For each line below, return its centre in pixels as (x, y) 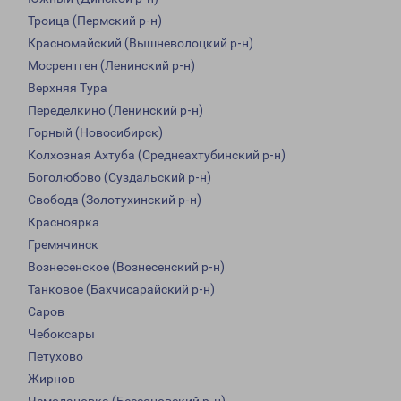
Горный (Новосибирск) (95, 133)
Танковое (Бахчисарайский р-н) (121, 290)
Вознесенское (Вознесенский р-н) (126, 267)
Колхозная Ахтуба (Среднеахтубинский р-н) (157, 155)
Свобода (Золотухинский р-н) (115, 200)
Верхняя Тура (68, 88)
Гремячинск (63, 245)
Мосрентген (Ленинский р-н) (111, 66)
